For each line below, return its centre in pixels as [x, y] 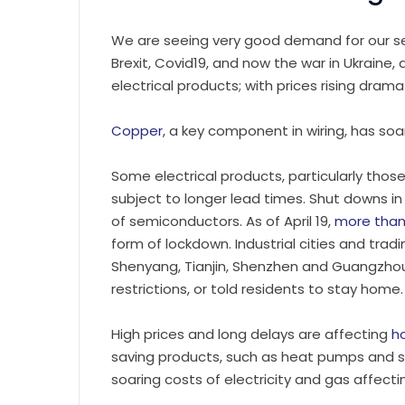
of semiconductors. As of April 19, [223, 221]
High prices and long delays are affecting [251, 334]
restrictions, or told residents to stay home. [257, 288]
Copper [137, 130]
